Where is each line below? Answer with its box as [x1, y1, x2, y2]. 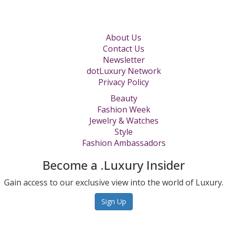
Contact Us [103, 43, 144, 54]
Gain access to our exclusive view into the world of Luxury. [4, 176, 223, 188]
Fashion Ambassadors [82, 137, 166, 148]
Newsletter [102, 54, 145, 65]
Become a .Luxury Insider [42, 156, 185, 173]
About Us [106, 31, 141, 43]
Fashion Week [97, 103, 150, 115]
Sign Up [101, 196, 126, 206]
